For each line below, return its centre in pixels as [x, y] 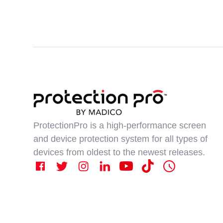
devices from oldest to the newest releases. [119, 153]
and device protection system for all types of [121, 139]
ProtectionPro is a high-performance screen [120, 126]
